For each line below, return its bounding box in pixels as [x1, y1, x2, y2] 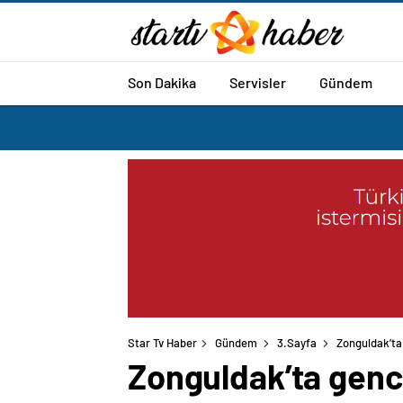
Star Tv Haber [128, 336, 197, 351]
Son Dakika [128, 73, 196, 91]
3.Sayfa [277, 336, 317, 351]
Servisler [229, 73, 286, 91]
